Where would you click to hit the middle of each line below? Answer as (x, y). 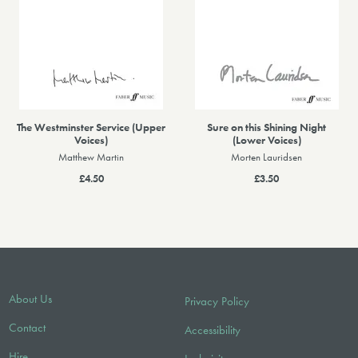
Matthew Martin (91, 157)
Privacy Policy (217, 301)
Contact (28, 327)
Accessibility (213, 330)
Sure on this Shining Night (267, 127)
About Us (31, 298)
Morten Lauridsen (267, 157)
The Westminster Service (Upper (91, 127)
